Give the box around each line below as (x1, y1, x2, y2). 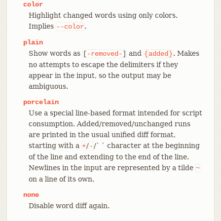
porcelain (23, 98, 59, 106)
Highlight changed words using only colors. (28, 11, 178, 19)
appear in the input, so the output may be (28, 71, 171, 79)
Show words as (28, 49, 82, 57)
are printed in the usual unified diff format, (28, 130, 176, 139)
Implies (28, 22, 56, 30)
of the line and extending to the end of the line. (28, 152, 189, 161)
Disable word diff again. (28, 201, 110, 210)
